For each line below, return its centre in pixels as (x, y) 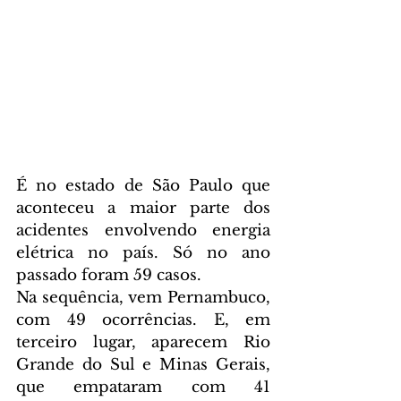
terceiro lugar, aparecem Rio (143, 343)
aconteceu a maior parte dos (143, 209)
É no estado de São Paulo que (143, 186)
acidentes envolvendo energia (143, 231)
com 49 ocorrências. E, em (143, 320)
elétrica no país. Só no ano (143, 253)
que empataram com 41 (143, 388)
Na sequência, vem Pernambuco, (143, 298)
